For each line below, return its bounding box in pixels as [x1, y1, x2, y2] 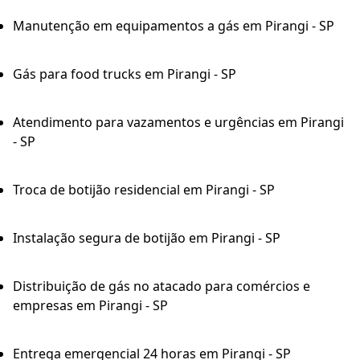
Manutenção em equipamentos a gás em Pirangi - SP [13, 17, 334, 35]
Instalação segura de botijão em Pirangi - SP [13, 229, 280, 247]
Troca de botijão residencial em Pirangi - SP [13, 181, 275, 199]
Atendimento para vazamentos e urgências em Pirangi [13, 113, 344, 132]
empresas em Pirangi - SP [13, 297, 168, 315]
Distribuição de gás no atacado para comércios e [13, 277, 310, 296]
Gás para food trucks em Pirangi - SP [13, 65, 236, 84]
